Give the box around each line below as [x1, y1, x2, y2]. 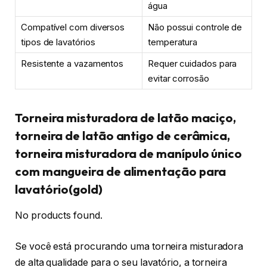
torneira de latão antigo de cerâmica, [15, 128, 231, 143]
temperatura [148, 36, 198, 48]
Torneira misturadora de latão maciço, [15, 110, 237, 125]
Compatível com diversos [21, 21, 125, 33]
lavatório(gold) [15, 181, 103, 197]
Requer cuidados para [148, 57, 237, 69]
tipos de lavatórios [21, 36, 95, 48]
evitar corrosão [148, 72, 209, 84]
